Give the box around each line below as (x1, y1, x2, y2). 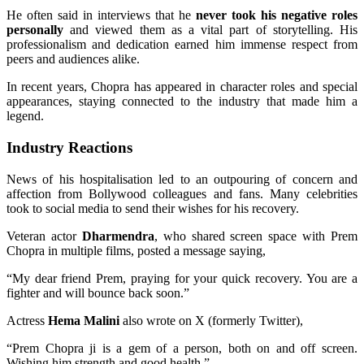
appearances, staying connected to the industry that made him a (6, 94, 357, 109)
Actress (6, 313, 48, 327)
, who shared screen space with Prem (154, 228, 357, 243)
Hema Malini (48, 313, 119, 327)
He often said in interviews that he (6, 8, 196, 23)
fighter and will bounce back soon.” (6, 285, 189, 300)
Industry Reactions (6, 139, 132, 157)
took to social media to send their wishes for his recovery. (6, 201, 299, 215)
